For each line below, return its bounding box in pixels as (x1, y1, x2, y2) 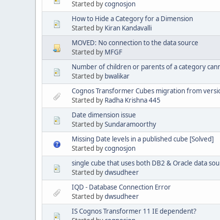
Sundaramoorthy (105, 119, 156, 129)
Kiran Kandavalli (105, 23, 152, 32)
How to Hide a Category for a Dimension (72, 14, 193, 23)
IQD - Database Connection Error (72, 182, 171, 192)
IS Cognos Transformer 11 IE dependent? (72, 206, 196, 216)
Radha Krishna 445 (105, 95, 161, 105)
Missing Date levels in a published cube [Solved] (72, 134, 214, 143)
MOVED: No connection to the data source (72, 38, 198, 47)
